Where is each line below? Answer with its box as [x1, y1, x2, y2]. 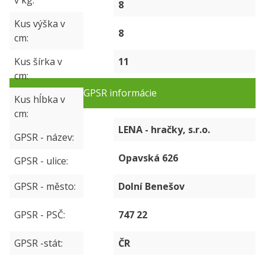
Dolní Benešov [118, 180, 185, 193]
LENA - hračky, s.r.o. [118, 123, 210, 136]
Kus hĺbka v [14, 93, 65, 106]
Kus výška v [14, 17, 65, 30]
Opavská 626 [118, 151, 178, 164]
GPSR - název [14, 131, 72, 144]
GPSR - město [14, 180, 74, 193]
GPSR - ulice [14, 154, 66, 167]
